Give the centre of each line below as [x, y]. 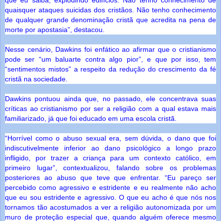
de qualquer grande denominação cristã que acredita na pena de [110, 19]
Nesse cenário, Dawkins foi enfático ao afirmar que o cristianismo [110, 49]
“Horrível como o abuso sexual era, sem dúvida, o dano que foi [110, 138]
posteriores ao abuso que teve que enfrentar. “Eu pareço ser [110, 177]
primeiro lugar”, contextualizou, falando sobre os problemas [110, 167]
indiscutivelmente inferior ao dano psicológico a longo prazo [110, 148]
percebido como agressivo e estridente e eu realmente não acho [110, 187]
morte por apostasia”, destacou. [55, 29]
